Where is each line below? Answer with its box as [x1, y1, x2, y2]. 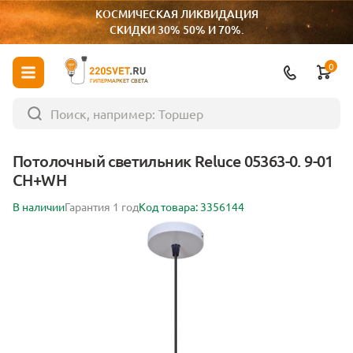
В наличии [13, 199, 65, 214]
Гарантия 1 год [65, 199, 139, 214]
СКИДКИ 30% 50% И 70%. [109, 22, 244, 37]
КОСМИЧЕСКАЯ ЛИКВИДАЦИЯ [95, 6, 258, 21]
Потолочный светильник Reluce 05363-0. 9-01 [13, 150, 333, 171]
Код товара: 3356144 [139, 199, 244, 214]
